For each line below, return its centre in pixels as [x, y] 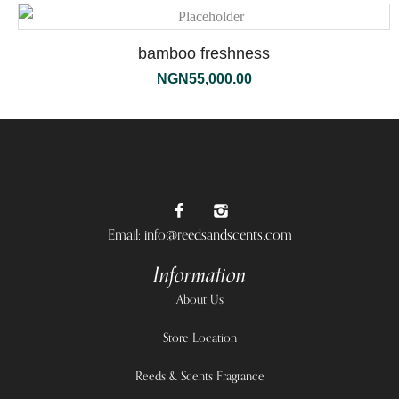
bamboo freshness [204, 53]
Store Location [199, 338]
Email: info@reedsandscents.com [199, 235]
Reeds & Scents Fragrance [199, 376]
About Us [199, 299]
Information [199, 275]
